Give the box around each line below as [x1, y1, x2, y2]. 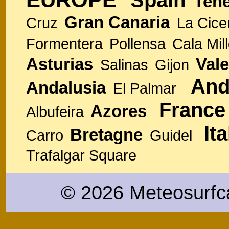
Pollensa [109, 35, 166, 52]
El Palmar [113, 80, 176, 97]
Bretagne [70, 125, 143, 144]
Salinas [100, 56, 148, 73]
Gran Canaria [64, 12, 170, 32]
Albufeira [26, 103, 84, 120]
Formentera [26, 35, 103, 52]
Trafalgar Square [26, 147, 136, 164]
